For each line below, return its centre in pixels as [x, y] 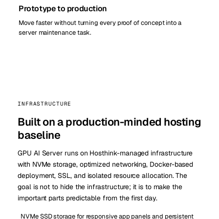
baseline [39, 135]
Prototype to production [63, 8]
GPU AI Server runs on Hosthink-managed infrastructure [105, 153]
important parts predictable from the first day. [88, 198]
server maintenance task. [55, 32]
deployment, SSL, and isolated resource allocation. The [103, 175]
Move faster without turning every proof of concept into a [100, 22]
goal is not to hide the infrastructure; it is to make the [100, 186]
